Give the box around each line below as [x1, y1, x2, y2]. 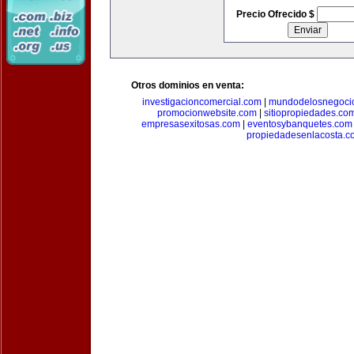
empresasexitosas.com [141, 119, 240, 130]
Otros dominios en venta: [131, 80, 244, 91]
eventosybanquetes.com [247, 119, 352, 130]
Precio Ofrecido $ [235, 9, 317, 20]
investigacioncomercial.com [142, 96, 262, 107]
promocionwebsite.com [157, 107, 257, 119]
